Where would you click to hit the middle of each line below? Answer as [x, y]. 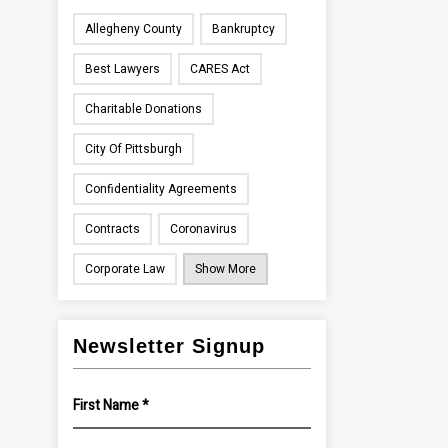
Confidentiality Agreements [161, 189]
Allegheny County [134, 29]
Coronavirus [204, 229]
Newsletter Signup [169, 346]
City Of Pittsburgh [134, 149]
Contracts [113, 229]
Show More [226, 269]
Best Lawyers [123, 69]
